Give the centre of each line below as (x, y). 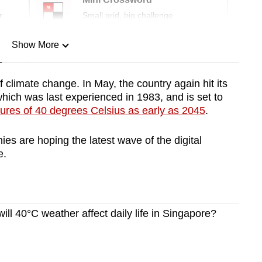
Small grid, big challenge (128, 15)
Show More (35, 45)
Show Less (35, 105)
